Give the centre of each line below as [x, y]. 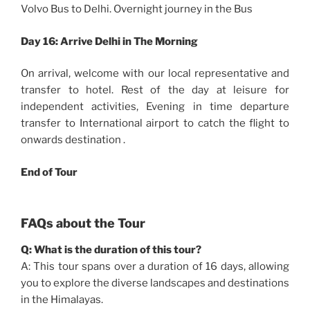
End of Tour [49, 172]
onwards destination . [73, 140]
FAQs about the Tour [83, 224]
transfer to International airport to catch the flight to [155, 124]
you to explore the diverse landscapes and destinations [155, 283]
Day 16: [40, 41]
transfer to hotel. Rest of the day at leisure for [155, 90]
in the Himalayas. [62, 299]
